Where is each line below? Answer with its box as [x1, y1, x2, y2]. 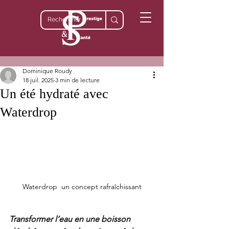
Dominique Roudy [22, 67, 72, 75]
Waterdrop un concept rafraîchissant [22, 182, 142, 192]
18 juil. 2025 [22, 76, 54, 84]
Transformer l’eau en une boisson [9, 214, 132, 224]
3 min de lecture [55, 76, 100, 84]
